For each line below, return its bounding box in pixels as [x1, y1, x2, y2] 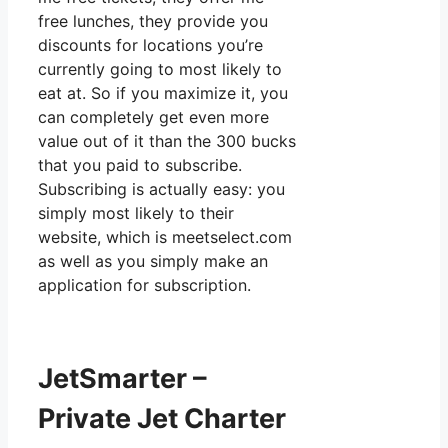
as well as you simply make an [38, 250, 268, 271]
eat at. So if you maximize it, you [38, 82, 288, 103]
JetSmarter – [38, 362, 207, 396]
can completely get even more [38, 106, 269, 127]
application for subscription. [38, 274, 251, 295]
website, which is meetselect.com [38, 226, 292, 247]
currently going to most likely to [38, 58, 282, 79]
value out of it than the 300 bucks [38, 130, 296, 151]
